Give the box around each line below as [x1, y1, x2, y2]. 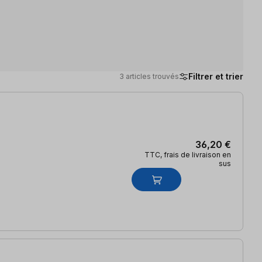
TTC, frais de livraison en [144, 150, 231, 159]
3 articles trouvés [119, 71, 179, 81]
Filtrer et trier [188, 71, 243, 81]
